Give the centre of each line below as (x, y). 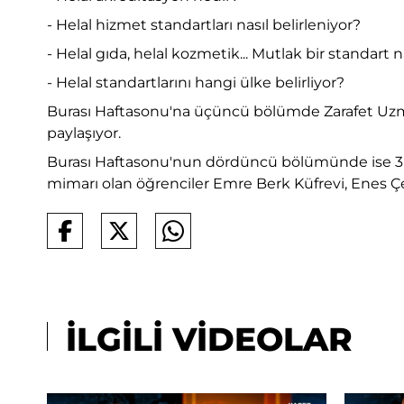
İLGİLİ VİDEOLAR (205, 340)
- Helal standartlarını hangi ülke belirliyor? (196, 83)
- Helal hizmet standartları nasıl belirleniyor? (204, 25)
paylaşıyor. (84, 133)
